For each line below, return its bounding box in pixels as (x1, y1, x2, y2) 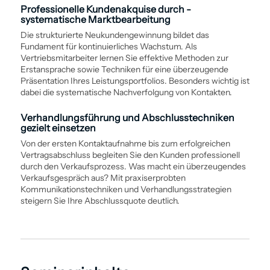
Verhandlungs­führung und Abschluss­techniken (20, 111, 234, 124)
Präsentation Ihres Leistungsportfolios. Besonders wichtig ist (20, 75, 250, 86)
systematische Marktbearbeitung (20, 13, 171, 25)
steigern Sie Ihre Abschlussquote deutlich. (20, 195, 180, 206)
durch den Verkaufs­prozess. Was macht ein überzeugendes (20, 160, 246, 172)
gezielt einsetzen (20, 121, 96, 134)
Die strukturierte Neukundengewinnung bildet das (20, 29, 209, 40)
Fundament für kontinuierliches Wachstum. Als (20, 40, 197, 52)
